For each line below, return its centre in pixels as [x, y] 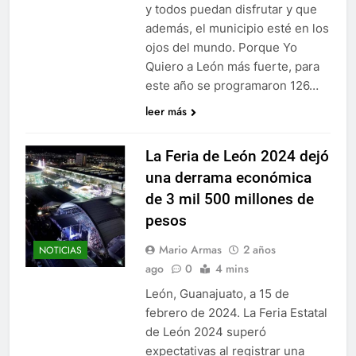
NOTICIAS [60, 251]
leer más [166, 111]
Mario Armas [190, 249]
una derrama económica [228, 177]
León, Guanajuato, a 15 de [217, 293]
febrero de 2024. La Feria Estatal [236, 312]
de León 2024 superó [205, 331]
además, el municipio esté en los [237, 28]
